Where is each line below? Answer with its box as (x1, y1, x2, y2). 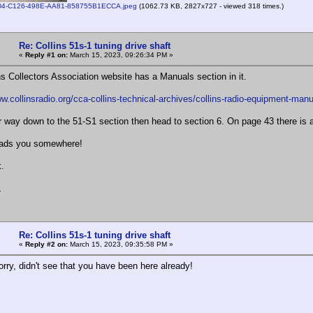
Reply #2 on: (25, 240, 68, 248)
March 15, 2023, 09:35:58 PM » (68, 240, 173, 248)
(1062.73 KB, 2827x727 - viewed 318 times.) (137, 1, 284, 10)
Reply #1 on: (25, 50, 68, 59)
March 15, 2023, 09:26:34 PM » (68, 50, 173, 59)
